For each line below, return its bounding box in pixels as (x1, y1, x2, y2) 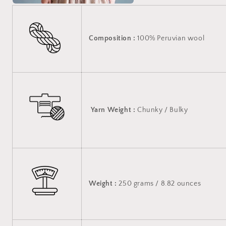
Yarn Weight (90, 105, 133, 114)
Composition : (89, 34, 136, 42)
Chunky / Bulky (135, 105, 188, 114)
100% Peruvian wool (135, 34, 205, 42)
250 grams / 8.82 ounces (117, 179, 201, 188)
